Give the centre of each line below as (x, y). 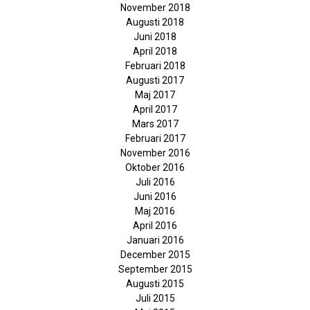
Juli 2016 (155, 182)
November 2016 (155, 153)
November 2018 (155, 8)
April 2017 (155, 109)
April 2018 (155, 51)
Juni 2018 (155, 37)
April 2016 (155, 226)
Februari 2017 (155, 138)
